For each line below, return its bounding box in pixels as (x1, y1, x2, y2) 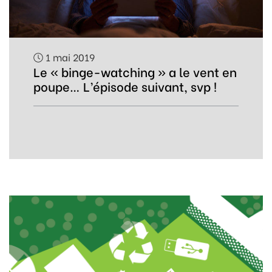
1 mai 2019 (43, 50, 95, 64)
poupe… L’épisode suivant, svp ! (33, 77, 217, 95)
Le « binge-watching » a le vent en (33, 63, 237, 80)
